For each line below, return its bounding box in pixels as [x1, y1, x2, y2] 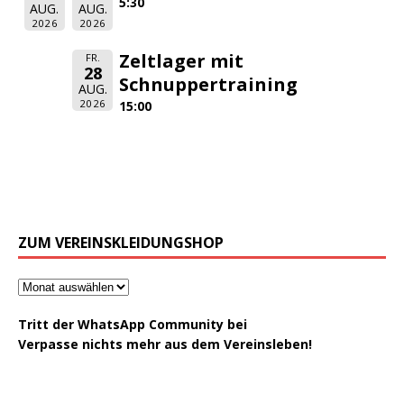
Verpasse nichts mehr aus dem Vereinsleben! [18, 335, 312, 353]
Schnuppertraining [119, 71, 298, 96]
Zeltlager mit [119, 48, 243, 73]
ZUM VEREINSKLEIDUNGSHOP [18, 232, 224, 252]
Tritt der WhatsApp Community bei [18, 315, 247, 333]
